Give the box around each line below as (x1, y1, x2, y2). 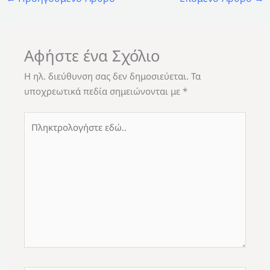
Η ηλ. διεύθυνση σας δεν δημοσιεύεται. (24, 69, 189, 82)
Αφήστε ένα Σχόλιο (24, 45, 160, 66)
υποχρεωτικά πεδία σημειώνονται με (24, 84, 183, 97)
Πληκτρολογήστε (24, 113, 95, 125)
